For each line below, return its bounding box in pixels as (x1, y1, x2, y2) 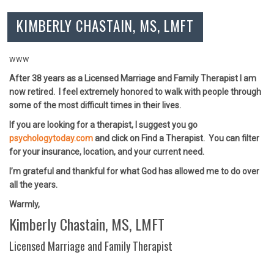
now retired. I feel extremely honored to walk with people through (9, 87, 261, 97)
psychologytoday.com (9, 133, 93, 143)
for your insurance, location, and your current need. (9, 147, 208, 157)
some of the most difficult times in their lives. (9, 100, 185, 110)
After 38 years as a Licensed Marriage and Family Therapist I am (9, 73, 256, 83)
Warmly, (9, 199, 40, 209)
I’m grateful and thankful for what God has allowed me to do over (9, 166, 259, 176)
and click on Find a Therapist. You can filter (93, 133, 259, 143)
